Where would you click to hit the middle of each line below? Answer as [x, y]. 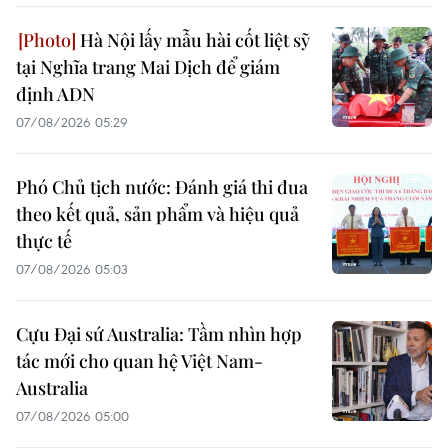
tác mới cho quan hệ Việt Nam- [139, 360]
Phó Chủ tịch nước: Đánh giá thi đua [162, 186]
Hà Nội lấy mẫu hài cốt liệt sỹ [193, 39]
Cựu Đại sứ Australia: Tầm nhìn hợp [159, 333]
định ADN [55, 93]
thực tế [44, 240]
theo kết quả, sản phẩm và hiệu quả [157, 213]
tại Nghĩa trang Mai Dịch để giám [148, 66]
